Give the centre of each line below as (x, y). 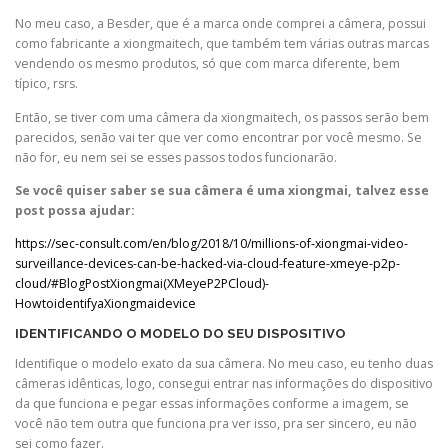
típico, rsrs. (46, 84)
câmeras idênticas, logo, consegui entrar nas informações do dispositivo (224, 384)
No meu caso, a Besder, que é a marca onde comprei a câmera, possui (220, 24)
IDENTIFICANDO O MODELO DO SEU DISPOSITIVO (180, 333)
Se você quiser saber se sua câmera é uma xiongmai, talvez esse (222, 190)
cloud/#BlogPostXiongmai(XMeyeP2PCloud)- (142, 283)
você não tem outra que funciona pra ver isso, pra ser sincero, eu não (216, 424)
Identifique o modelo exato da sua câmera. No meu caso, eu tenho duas (224, 364)
